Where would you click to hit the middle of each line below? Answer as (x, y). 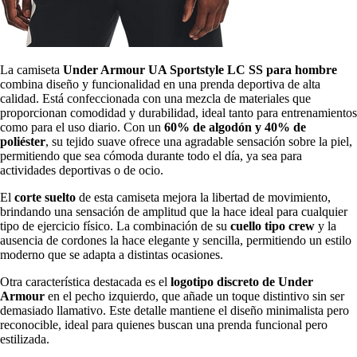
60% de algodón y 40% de (235, 127)
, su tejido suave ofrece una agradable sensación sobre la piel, (199, 141)
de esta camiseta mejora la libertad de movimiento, (203, 197)
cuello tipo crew (273, 226)
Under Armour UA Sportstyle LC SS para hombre (200, 69)
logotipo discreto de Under (242, 281)
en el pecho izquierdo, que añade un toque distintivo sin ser (194, 296)
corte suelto (45, 197)
